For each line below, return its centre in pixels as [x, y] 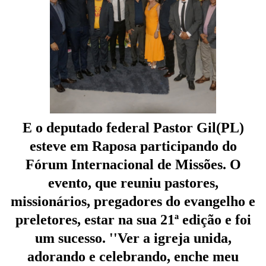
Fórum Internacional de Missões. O [133, 165]
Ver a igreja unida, [174, 238]
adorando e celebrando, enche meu [133, 257]
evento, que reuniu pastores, [133, 183]
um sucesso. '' [76, 238]
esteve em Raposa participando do [133, 146]
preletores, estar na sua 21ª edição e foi [133, 220]
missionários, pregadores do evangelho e [133, 202]
